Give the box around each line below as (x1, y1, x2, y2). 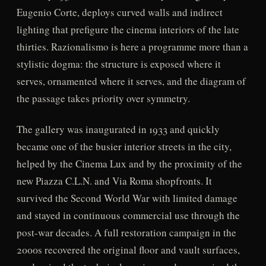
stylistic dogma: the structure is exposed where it (16, 57, 221, 71)
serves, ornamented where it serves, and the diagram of (16, 74, 246, 88)
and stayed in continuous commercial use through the (16, 208, 240, 222)
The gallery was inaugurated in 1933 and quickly (16, 122, 220, 136)
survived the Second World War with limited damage (16, 191, 237, 205)
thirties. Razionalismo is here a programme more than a (16, 40, 248, 54)
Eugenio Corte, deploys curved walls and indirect (16, 5, 223, 20)
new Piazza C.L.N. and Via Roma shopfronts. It (16, 173, 212, 188)
